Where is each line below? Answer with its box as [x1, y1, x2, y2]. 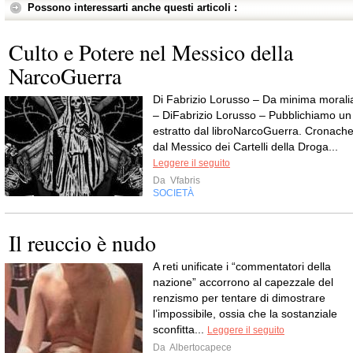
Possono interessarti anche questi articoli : [28, 2, 237, 13]
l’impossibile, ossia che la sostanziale [153, 307, 337, 320]
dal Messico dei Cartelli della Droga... [153, 140, 338, 153]
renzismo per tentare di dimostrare [153, 292, 325, 304]
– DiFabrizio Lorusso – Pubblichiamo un [153, 109, 351, 121]
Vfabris [168, 175, 200, 186]
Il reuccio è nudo [9, 228, 156, 258]
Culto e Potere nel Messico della [9, 37, 293, 67]
